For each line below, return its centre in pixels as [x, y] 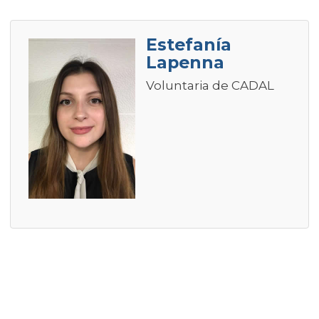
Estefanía [189, 45]
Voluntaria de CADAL [210, 86]
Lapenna [185, 63]
